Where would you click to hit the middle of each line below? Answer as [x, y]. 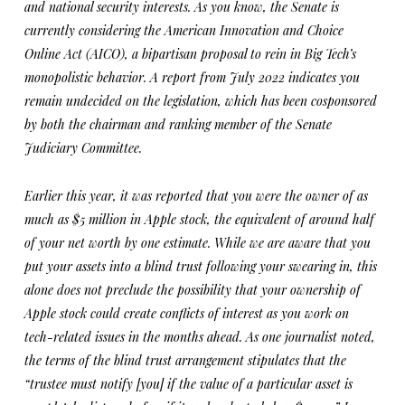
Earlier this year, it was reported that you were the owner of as [196, 196]
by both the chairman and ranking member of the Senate [178, 124]
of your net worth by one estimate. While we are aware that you [197, 243]
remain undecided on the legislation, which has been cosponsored [200, 101]
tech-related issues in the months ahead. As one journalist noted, [199, 337]
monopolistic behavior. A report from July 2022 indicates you [192, 77]
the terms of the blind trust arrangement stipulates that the [185, 360]
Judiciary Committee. [83, 148]
